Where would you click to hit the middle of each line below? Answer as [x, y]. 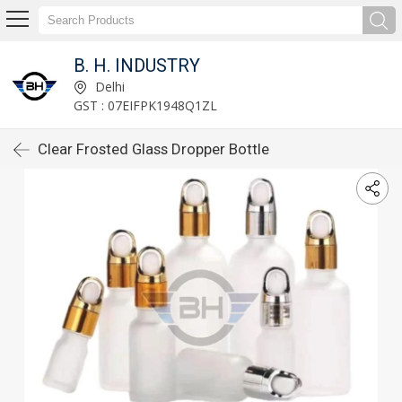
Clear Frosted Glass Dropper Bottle [153, 149]
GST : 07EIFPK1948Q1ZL [145, 105]
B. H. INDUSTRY [136, 65]
